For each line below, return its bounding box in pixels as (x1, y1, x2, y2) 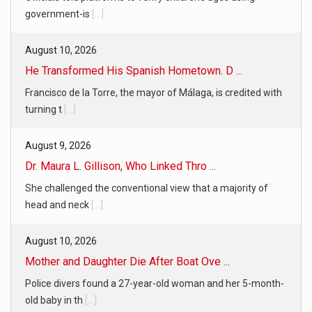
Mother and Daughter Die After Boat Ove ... (25, 254, 230, 268)
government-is (25, 8, 92, 19)
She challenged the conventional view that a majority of (25, 182, 268, 194)
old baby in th (25, 294, 85, 306)
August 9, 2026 (25, 139, 91, 151)
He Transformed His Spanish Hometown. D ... (25, 63, 242, 77)
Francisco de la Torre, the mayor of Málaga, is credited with (25, 86, 282, 98)
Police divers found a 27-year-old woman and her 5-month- (25, 277, 284, 289)
